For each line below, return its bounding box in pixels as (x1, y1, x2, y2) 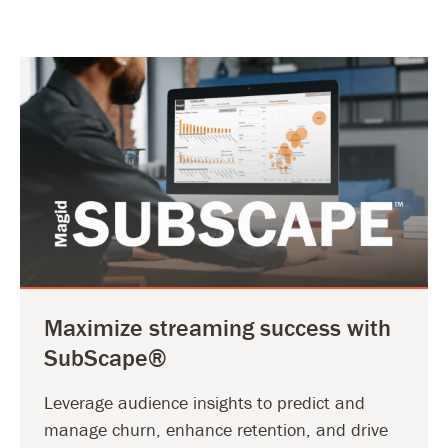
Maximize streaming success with (44, 312, 391, 342)
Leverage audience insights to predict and (44, 390, 365, 414)
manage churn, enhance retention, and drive (44, 417, 388, 441)
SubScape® (44, 342, 167, 372)
